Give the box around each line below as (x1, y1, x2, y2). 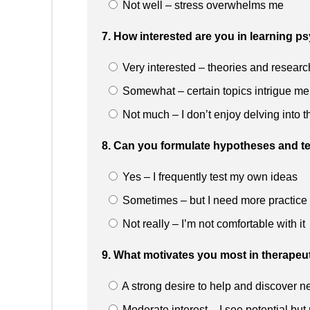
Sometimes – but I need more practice (120, 194, 307, 206)
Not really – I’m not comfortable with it (120, 217, 305, 230)
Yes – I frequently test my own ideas (120, 170, 298, 183)
